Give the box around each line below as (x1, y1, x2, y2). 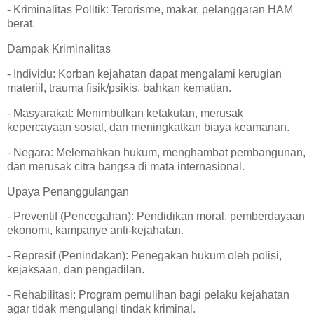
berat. (7, 18, 41, 30)
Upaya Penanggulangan (7, 185, 135, 198)
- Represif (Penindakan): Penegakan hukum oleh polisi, (7, 250, 282, 262)
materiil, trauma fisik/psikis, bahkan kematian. (7, 82, 237, 95)
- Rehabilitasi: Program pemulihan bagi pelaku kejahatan (7, 289, 289, 301)
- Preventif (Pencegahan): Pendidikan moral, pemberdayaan (7, 210, 305, 223)
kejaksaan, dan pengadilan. (7, 264, 150, 276)
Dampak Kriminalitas (7, 43, 116, 55)
